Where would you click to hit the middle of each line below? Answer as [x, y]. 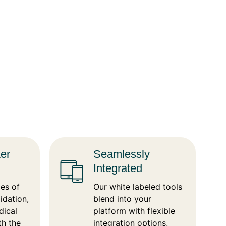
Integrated [118, 168]
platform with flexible [134, 211]
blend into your [123, 199]
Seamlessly [122, 154]
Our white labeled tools [138, 186]
